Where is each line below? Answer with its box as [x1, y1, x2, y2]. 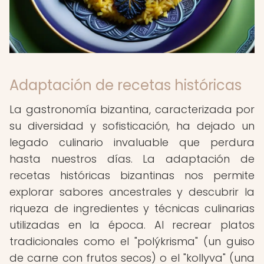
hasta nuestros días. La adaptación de [9, 151, 255, 166]
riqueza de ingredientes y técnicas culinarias [9, 201, 255, 216]
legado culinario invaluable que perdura [9, 135, 255, 150]
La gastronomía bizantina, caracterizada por [9, 102, 255, 117]
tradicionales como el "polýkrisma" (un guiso [9, 234, 255, 249]
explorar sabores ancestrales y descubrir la [9, 184, 255, 199]
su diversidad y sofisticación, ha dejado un [9, 118, 255, 133]
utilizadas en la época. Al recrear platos [9, 217, 255, 232]
